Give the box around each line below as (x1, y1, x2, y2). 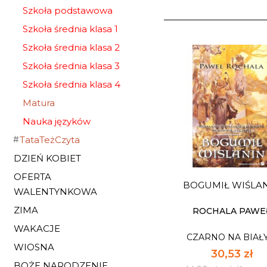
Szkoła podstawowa (23, 5, 113, 16)
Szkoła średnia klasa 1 (23, 23, 118, 35)
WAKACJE (14, 223, 60, 234)
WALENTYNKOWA (14, 186, 97, 197)
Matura (23, 97, 55, 108)
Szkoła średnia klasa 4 (23, 79, 120, 90)
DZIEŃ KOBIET (14, 153, 81, 164)
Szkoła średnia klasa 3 (23, 60, 120, 72)
